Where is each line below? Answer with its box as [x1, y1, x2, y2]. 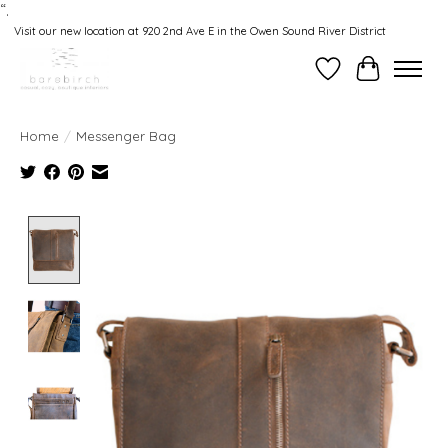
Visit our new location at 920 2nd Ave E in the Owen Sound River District [13, 24, 386, 39]
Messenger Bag [76, 127, 176, 144]
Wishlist [327, 68, 383, 89]
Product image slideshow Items [87, 215, 317, 236]
